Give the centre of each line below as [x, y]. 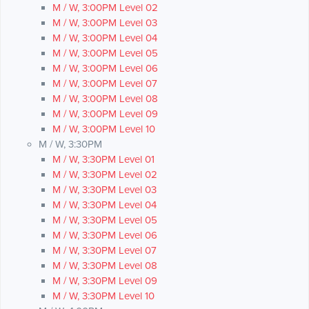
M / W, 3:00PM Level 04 [105, 38]
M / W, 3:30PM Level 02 [105, 175]
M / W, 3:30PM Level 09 [105, 281]
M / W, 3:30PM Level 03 [104, 190]
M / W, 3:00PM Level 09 [105, 114]
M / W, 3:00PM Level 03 [105, 23]
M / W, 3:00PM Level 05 [105, 53]
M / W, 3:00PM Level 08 [105, 99]
